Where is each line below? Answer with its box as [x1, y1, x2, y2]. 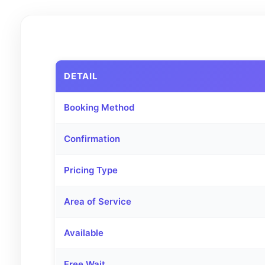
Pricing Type [64, 164, 118, 176]
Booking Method [64, 102, 134, 113]
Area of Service [64, 196, 131, 207]
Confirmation [64, 133, 120, 144]
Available [64, 227, 104, 238]
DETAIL [64, 70, 98, 82]
